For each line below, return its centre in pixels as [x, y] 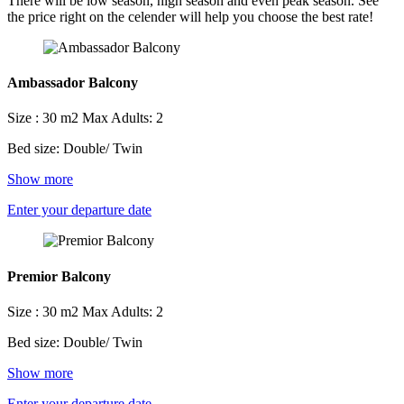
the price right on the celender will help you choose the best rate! [190, 16]
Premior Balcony [59, 276]
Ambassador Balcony [73, 83]
